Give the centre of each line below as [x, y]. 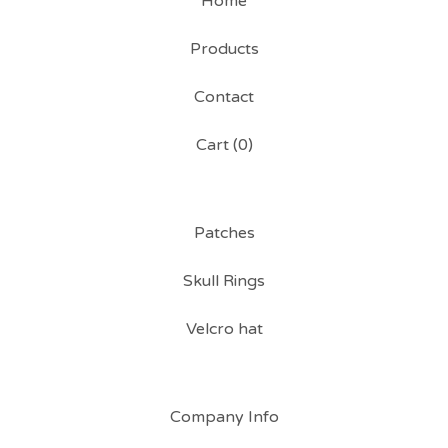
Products [224, 49]
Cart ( [216, 145]
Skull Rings [224, 281]
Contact [224, 97]
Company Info [224, 417]
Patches [224, 233]
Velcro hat [224, 329]
